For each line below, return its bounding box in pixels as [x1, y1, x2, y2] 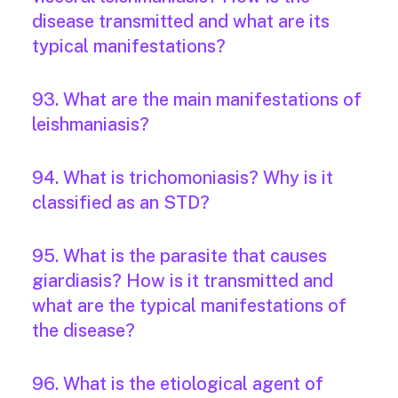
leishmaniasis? [32, 114, 149, 136]
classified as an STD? [32, 192, 210, 214]
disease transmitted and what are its [32, 11, 330, 33]
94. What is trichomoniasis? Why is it [32, 167, 333, 189]
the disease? [32, 320, 135, 342]
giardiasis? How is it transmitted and [32, 270, 333, 292]
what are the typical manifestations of [32, 295, 346, 317]
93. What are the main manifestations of [32, 89, 362, 111]
